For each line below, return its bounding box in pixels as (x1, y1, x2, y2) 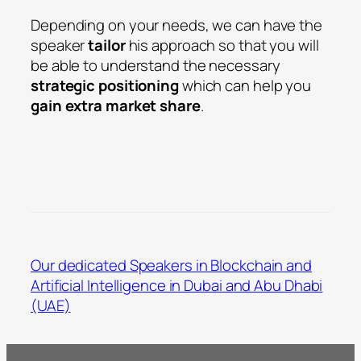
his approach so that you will (125, 34, 319, 56)
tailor (88, 34, 126, 56)
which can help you (178, 74, 312, 96)
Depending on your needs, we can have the (31, 14, 322, 35)
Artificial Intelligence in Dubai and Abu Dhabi (31, 274, 323, 296)
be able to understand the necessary (31, 54, 280, 76)
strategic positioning (31, 74, 179, 96)
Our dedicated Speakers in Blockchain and (31, 254, 312, 276)
